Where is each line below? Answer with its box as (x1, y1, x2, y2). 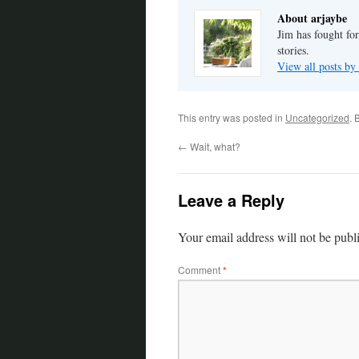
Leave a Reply (178, 188, 284, 212)
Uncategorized (285, 111, 349, 125)
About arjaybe (277, 10, 347, 27)
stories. (277, 42, 309, 58)
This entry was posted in (178, 111, 285, 125)
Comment (178, 263, 223, 277)
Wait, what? (188, 139, 240, 154)
